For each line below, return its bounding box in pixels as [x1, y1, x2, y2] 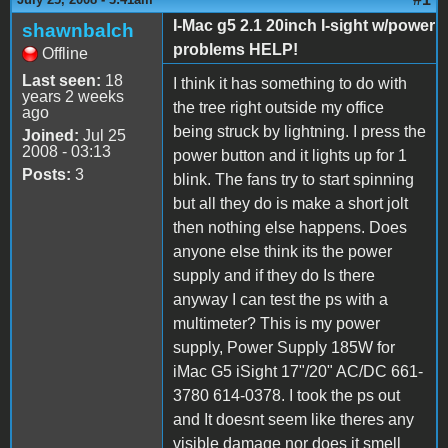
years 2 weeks [22, 87, 124, 105]
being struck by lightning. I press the [173, 122, 426, 140]
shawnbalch [22, 19, 134, 41]
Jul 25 [79, 126, 126, 144]
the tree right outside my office [173, 98, 384, 116]
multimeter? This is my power [173, 314, 380, 332]
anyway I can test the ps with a [173, 290, 388, 308]
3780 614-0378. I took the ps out [173, 386, 400, 404]
